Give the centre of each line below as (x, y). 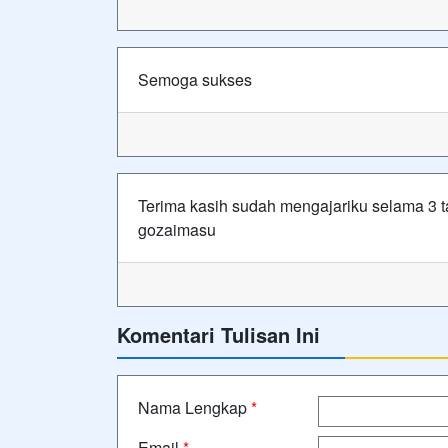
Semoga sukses (195, 79)
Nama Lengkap (194, 407)
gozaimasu (177, 229)
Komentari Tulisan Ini (218, 334)
